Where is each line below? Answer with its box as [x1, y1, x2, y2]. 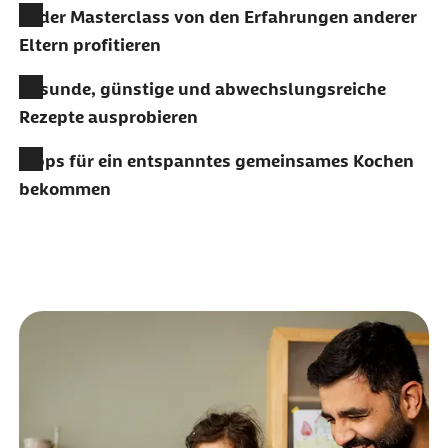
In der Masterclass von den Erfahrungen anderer [18, 6, 417, 27]
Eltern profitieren [18, 34, 161, 55]
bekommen [18, 178, 111, 199]
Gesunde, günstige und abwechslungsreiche [18, 78, 386, 99]
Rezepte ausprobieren [18, 106, 198, 127]
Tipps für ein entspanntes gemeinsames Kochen [18, 150, 414, 171]
